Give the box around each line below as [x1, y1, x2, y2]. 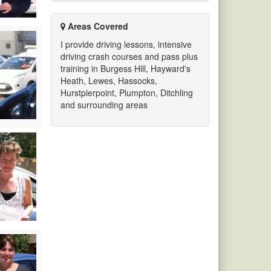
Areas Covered [65, 20, 128, 33]
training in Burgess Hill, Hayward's [60, 62, 191, 75]
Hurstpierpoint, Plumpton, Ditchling [60, 87, 193, 99]
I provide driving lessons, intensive [60, 38, 192, 51]
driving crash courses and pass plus [60, 50, 198, 63]
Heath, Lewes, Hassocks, [60, 74, 157, 87]
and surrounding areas [60, 99, 148, 111]
